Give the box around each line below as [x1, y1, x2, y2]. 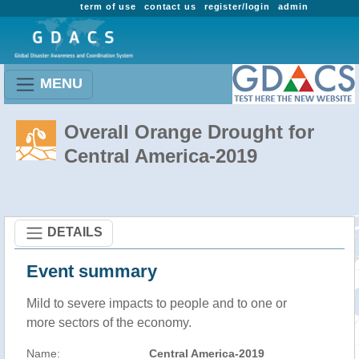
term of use [80, 2, 136, 11]
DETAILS [47, 224, 103, 239]
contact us [143, 2, 196, 11]
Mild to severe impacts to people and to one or [26, 296, 287, 310]
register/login [204, 2, 271, 11]
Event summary [26, 261, 157, 281]
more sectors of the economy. [26, 316, 192, 329]
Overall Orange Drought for [64, 121, 314, 143]
